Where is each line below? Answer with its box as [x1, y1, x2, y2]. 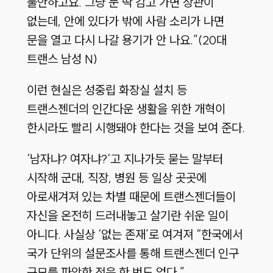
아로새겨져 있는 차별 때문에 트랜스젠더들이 [26, 189, 236, 205]
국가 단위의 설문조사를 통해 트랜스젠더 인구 [26, 246, 239, 261]
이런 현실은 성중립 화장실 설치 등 [26, 82, 187, 98]
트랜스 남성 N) [26, 51, 97, 67]
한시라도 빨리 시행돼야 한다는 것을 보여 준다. [26, 120, 245, 136]
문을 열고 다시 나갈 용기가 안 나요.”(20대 [26, 32, 227, 48]
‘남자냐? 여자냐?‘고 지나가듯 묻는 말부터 [26, 151, 223, 167]
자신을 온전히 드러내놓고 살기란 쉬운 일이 [26, 208, 229, 224]
